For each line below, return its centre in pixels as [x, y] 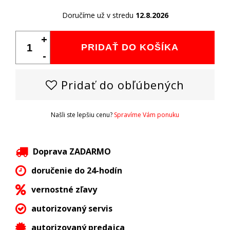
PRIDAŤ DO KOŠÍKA [130, 47]
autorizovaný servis [72, 209]
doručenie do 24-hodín [77, 171]
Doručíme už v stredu [99, 15]
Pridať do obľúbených [121, 85]
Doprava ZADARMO [72, 152]
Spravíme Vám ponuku [147, 115]
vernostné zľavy [64, 190]
